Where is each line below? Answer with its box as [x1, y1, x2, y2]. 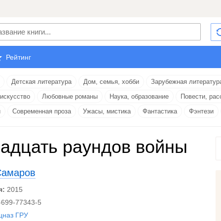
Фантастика [143, 108, 177, 115]
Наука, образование [110, 93, 169, 100]
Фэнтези [189, 108, 214, 115]
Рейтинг [6, 53, 31, 61]
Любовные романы [42, 93, 98, 100]
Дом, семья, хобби [83, 78, 139, 85]
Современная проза [12, 108, 71, 115]
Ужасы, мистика [83, 108, 131, 115]
